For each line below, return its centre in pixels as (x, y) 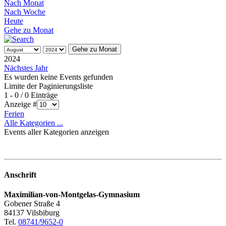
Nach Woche (25, 12)
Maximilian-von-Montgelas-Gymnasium (72, 195)
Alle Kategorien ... (34, 123)
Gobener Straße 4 (32, 204)
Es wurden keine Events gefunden (59, 77)
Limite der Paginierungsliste (48, 86)
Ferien (14, 114)
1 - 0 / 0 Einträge (31, 95)
